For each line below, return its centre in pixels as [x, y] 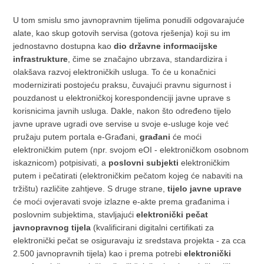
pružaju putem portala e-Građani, [77, 137]
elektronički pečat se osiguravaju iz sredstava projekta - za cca [130, 240]
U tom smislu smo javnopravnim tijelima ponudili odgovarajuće [129, 20]
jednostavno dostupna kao [64, 46]
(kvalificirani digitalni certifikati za [153, 227]
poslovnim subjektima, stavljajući [75, 214]
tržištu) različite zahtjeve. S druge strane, [90, 189]
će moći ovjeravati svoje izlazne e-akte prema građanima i [121, 202]
